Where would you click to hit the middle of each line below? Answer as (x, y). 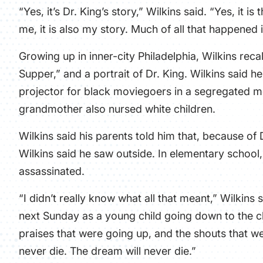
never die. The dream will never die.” (107, 251)
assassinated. (52, 171)
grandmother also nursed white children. (117, 109)
